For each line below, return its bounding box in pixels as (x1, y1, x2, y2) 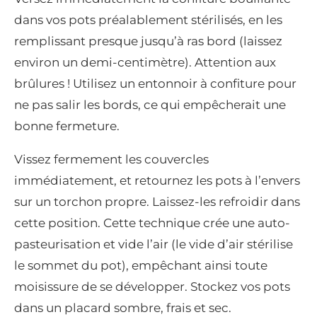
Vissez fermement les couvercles (14, 152, 209, 167)
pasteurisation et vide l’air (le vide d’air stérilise (14, 237, 293, 252)
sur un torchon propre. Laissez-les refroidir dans (14, 195, 300, 209)
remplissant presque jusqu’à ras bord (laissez (14, 34, 282, 49)
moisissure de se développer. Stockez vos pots (14, 279, 290, 294)
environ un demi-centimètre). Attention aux (14, 55, 276, 70)
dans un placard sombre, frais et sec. (14, 301, 231, 316)
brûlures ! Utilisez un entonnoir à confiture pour (14, 76, 296, 91)
